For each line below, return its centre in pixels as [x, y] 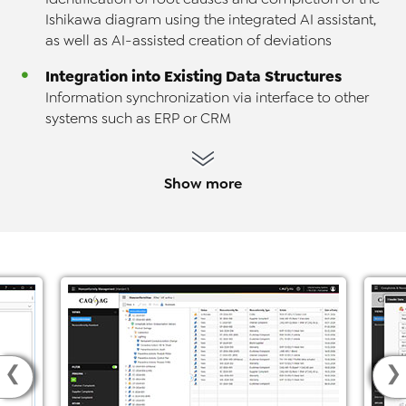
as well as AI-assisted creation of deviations [188, 41]
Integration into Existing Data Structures [193, 77]
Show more [203, 184]
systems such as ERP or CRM [138, 119]
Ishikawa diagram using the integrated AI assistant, [211, 20]
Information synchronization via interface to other [207, 98]
